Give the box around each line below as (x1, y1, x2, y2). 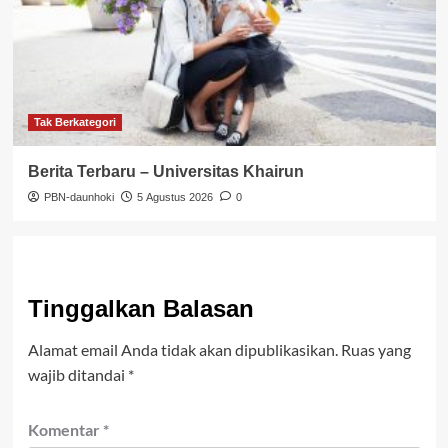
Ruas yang (340, 339, 411, 359)
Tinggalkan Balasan (27, 294, 254, 322)
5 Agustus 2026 (136, 190, 213, 203)
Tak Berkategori (33, 115, 116, 128)
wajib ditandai (27, 364, 128, 384)
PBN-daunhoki (43, 190, 114, 203)
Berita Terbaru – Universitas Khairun (27, 162, 304, 180)
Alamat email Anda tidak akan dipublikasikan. (27, 339, 338, 359)
